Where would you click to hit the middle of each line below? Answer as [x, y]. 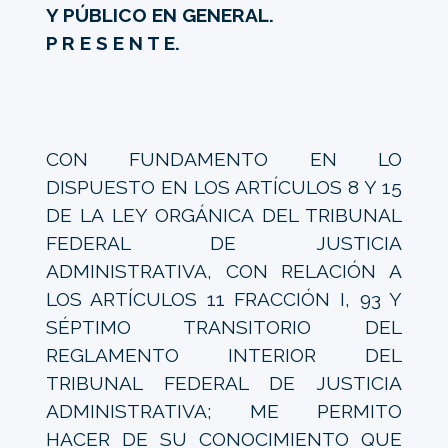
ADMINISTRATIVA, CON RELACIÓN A [224, 270]
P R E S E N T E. [112, 42]
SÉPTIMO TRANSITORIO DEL [224, 326]
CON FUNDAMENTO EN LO [224, 158]
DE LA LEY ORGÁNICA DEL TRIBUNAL [224, 214]
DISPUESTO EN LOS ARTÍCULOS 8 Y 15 [224, 186]
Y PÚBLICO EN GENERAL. [159, 14]
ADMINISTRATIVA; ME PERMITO [224, 410]
